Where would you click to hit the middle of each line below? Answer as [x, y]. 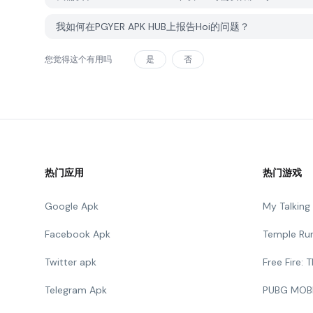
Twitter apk [71, 262]
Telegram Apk [76, 290]
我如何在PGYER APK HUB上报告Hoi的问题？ [153, 27]
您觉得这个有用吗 [78, 59]
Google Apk [72, 206]
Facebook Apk [78, 234]
